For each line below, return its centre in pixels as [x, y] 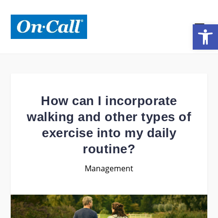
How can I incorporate [109, 101]
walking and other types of [109, 117]
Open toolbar [200, 28]
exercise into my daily [109, 133]
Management [109, 168]
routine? [109, 149]
